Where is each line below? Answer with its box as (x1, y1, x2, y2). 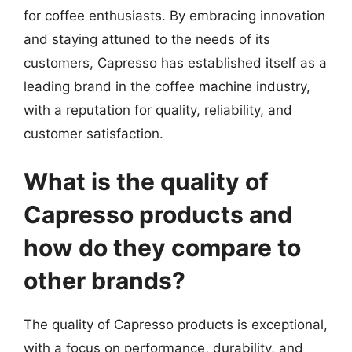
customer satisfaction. (24, 125, 163, 141)
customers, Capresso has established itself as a (24, 54, 327, 71)
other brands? (24, 266, 185, 295)
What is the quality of (24, 167, 269, 196)
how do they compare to (24, 233, 301, 262)
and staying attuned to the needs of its (24, 31, 270, 47)
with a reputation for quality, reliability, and (24, 101, 292, 118)
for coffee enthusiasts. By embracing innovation (24, 7, 325, 24)
